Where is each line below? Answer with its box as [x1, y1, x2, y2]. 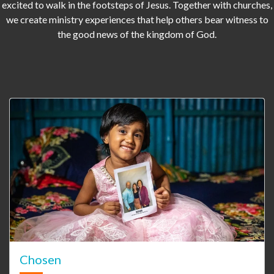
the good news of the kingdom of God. [57, 28, 217, 40]
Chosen [20, 252, 61, 267]
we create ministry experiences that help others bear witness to [6, 13, 268, 25]
